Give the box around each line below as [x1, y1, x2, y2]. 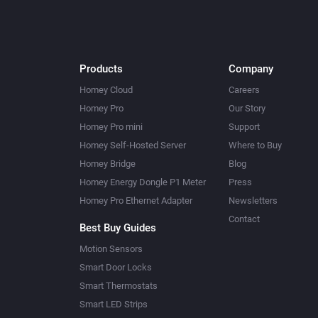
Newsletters [229, 195, 278, 206]
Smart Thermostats [79, 280, 158, 291]
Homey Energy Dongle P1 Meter [79, 177, 206, 187]
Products [79, 62, 123, 75]
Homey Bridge [79, 158, 136, 169]
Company [229, 62, 273, 75]
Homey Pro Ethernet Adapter [79, 195, 192, 206]
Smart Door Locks [79, 262, 152, 273]
